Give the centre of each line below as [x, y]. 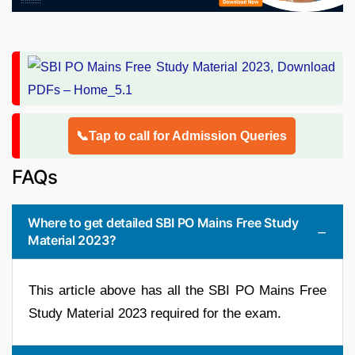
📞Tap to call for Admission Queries [181, 136]
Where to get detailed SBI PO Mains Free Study [163, 223]
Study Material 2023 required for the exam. [155, 314]
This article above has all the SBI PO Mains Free [177, 291]
